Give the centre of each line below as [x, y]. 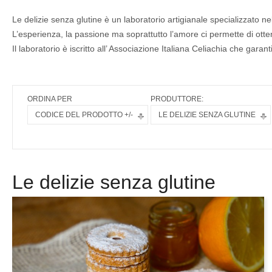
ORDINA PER [50, 99]
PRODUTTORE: [177, 99]
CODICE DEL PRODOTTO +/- [84, 115]
